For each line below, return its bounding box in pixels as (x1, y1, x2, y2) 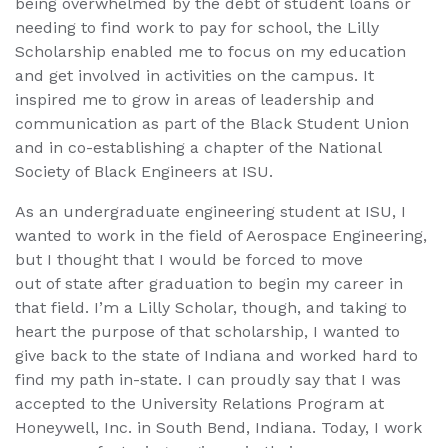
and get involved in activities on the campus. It (15, 65, 374, 85)
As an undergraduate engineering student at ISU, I (15, 201, 406, 221)
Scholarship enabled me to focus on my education (15, 41, 406, 61)
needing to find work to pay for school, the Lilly (15, 17, 379, 37)
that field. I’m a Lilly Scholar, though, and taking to (15, 297, 407, 317)
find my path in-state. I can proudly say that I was (15, 369, 401, 389)
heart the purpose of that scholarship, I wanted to (15, 321, 400, 341)
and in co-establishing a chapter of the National (15, 137, 381, 157)
